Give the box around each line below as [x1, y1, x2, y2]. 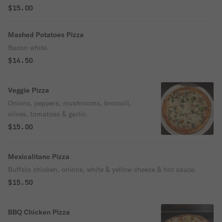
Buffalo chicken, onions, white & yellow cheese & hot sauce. [8, 165, 196, 174]
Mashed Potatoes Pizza [8, 30, 84, 39]
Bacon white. [8, 43, 49, 52]
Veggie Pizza [8, 86, 49, 95]
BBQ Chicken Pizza [8, 208, 70, 217]
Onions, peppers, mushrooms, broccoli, [8, 99, 131, 108]
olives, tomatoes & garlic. [8, 110, 88, 118]
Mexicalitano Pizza [8, 152, 69, 161]
